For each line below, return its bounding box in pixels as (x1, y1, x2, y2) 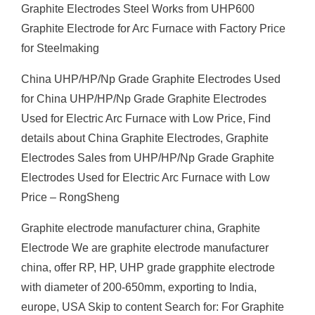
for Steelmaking (21, 42, 99, 54)
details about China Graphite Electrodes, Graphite (21, 132, 269, 144)
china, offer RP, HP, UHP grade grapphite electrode (21, 262, 275, 274)
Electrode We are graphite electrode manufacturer (21, 242, 269, 254)
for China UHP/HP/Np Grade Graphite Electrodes (21, 93, 266, 105)
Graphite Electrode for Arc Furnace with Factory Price (21, 22, 285, 34)
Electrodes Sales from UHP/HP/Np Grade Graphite (21, 152, 274, 164)
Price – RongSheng (21, 191, 120, 203)
